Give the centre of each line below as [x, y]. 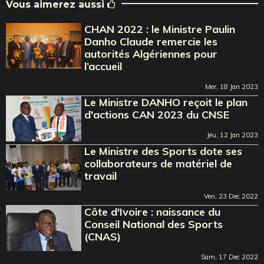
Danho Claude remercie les [151, 41]
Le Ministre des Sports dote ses [164, 151]
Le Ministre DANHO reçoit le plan [166, 102]
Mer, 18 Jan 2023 [232, 86]
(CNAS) [103, 236]
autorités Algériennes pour [151, 54]
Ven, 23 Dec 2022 [231, 196]
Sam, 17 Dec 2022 [230, 257]
